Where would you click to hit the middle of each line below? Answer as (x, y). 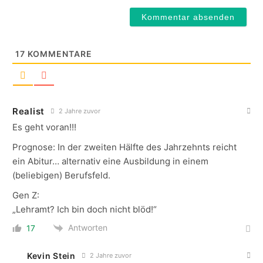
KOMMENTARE (59, 54)
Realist (28, 112)
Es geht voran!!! (44, 127)
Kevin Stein (51, 256)
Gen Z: (26, 195)
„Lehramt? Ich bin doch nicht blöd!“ (85, 210)
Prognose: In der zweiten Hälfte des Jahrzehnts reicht (124, 147)
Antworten (88, 228)
